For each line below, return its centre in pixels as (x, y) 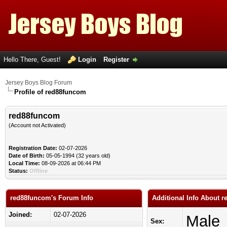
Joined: (20, 215)
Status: (18, 171)
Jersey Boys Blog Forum (39, 83)
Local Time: (24, 163)
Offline (39, 171)
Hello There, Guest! (33, 60)
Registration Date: (33, 148)
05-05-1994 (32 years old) (78, 156)
